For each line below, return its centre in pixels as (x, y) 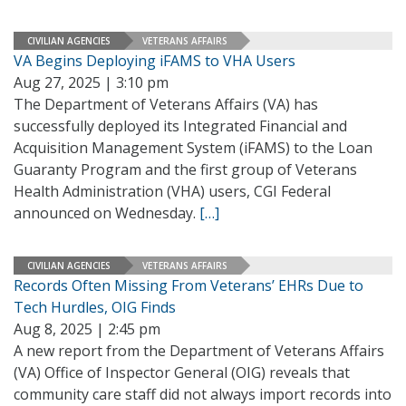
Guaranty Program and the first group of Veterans (185, 169)
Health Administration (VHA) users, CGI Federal (172, 191)
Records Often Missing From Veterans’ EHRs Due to (188, 285)
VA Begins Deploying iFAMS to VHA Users (155, 61)
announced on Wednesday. (106, 213)
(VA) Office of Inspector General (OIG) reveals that (182, 372)
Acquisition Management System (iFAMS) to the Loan (193, 148)
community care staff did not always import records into (203, 394)
